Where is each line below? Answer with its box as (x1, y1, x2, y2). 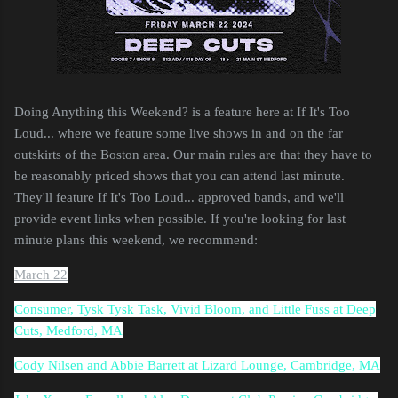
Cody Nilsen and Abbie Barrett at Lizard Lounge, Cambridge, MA (14, 357, 380, 372)
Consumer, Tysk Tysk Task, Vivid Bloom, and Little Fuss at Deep (14, 301, 376, 316)
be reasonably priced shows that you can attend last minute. (14, 168, 345, 183)
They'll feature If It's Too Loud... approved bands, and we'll (14, 189, 344, 204)
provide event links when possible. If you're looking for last (14, 211, 346, 226)
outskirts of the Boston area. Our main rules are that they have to (14, 147, 372, 162)
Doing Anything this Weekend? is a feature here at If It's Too (14, 104, 350, 119)
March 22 (14, 267, 68, 282)
